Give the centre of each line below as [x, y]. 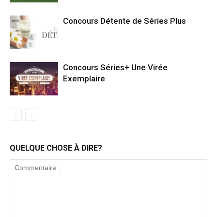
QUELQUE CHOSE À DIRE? [56, 148]
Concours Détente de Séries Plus [124, 21]
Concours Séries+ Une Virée [115, 67]
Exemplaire [84, 78]
